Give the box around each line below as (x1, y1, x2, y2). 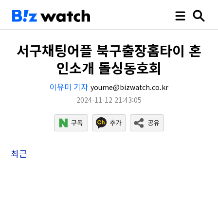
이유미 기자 (50, 81, 88, 92)
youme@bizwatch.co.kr (91, 82, 168, 92)
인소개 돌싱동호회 (56, 58, 162, 77)
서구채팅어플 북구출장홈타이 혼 (17, 40, 201, 60)
